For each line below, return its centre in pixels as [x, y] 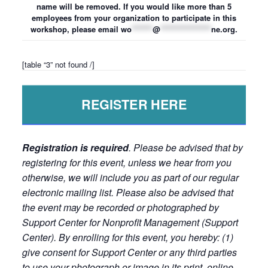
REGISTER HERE [134, 105]
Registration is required [75, 148]
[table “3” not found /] [58, 65]
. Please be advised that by [185, 148]
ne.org [223, 29]
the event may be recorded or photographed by [120, 208]
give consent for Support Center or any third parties [129, 252]
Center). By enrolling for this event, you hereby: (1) [127, 237]
